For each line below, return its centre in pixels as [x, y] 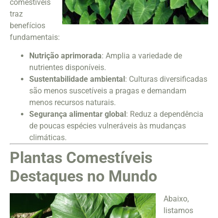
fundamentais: [35, 37]
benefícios [27, 25]
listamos [178, 210]
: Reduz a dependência [165, 114]
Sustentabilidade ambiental [77, 79]
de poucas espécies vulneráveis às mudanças [108, 126]
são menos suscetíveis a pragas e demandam [108, 91]
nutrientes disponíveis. [68, 67]
